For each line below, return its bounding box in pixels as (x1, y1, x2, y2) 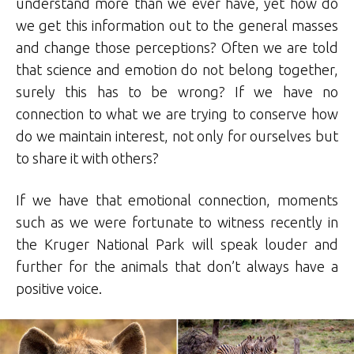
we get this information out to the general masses (16, 17, 338, 34)
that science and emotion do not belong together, (16, 62, 338, 78)
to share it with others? (16, 150, 159, 167)
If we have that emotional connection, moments (16, 192, 338, 209)
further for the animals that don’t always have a (16, 258, 338, 275)
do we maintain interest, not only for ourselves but (16, 128, 338, 145)
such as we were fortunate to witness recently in (16, 214, 338, 231)
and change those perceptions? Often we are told (16, 40, 338, 56)
